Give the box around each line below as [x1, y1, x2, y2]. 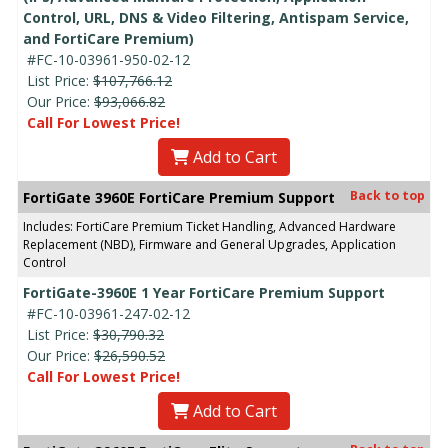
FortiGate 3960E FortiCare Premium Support [23, 187, 335, 207]
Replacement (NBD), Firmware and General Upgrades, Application [23, 235, 396, 253]
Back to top [350, 186, 425, 204]
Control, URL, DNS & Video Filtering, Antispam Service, [23, 7, 409, 27]
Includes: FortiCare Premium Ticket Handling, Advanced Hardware [23, 217, 396, 235]
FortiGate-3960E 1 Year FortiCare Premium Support [23, 282, 385, 302]
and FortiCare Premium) [23, 28, 194, 48]
